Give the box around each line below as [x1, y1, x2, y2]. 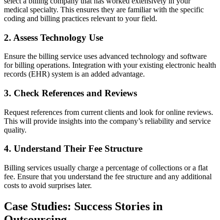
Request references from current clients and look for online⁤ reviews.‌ [4, 108, 213, 116]
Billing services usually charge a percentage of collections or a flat [4, 164, 208, 172]
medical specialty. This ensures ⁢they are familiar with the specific [4, 5, 204, 14]
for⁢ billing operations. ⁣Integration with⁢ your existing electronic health [4, 61, 216, 70]
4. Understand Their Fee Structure [4, 143, 142, 154]
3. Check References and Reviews [4, 88, 137, 99]
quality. [4, 125, 27, 134]
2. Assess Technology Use [4, 32, 103, 43]
